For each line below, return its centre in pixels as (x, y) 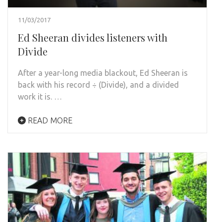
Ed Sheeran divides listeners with (93, 37)
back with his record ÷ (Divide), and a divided (98, 84)
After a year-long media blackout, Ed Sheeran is (103, 73)
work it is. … (40, 96)
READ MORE (49, 120)
